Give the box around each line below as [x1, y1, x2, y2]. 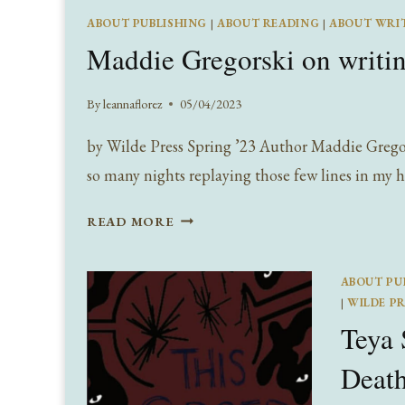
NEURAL [173, 325, 231, 343]
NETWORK [173, 348, 250, 366]
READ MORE [87, 212, 174, 230]
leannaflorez [103, 94, 163, 112]
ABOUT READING [216, 15, 320, 32]
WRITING [173, 278, 241, 296]
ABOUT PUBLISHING [87, 15, 208, 32]
